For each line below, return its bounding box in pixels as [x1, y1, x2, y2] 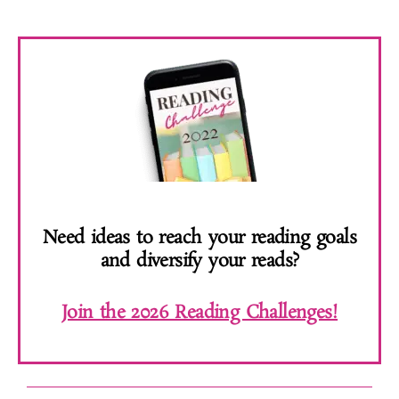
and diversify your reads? [100, 248, 299, 273]
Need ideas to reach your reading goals [42, 224, 357, 250]
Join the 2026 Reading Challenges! [61, 299, 338, 325]
